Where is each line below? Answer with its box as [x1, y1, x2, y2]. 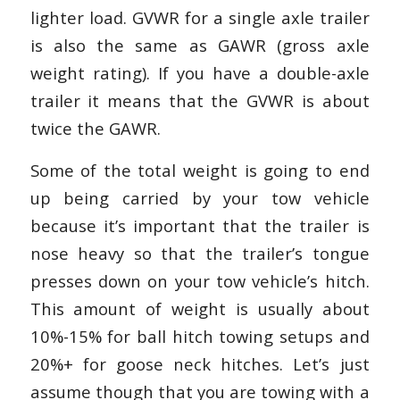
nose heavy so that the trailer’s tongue [29, 241, 370, 264]
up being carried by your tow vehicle [29, 186, 370, 209]
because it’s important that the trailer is [29, 213, 370, 237]
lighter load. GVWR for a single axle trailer [29, 5, 370, 29]
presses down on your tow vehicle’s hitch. [29, 269, 370, 292]
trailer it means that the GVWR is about [29, 88, 370, 112]
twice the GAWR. [29, 116, 161, 139]
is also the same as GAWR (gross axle [29, 33, 370, 56]
